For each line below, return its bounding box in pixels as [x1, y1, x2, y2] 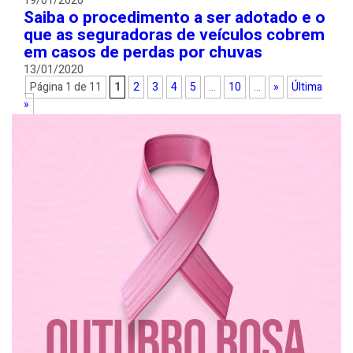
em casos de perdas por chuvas [24, 40, 262, 65]
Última [292, 79, 322, 95]
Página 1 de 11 [30, 79, 102, 95]
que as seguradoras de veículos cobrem [24, 23, 325, 47]
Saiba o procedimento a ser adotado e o [24, 6, 325, 30]
